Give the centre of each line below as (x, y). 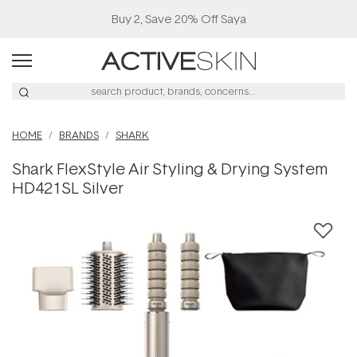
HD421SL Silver (68, 187)
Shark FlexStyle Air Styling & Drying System (170, 168)
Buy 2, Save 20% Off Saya (178, 19)
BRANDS (79, 135)
